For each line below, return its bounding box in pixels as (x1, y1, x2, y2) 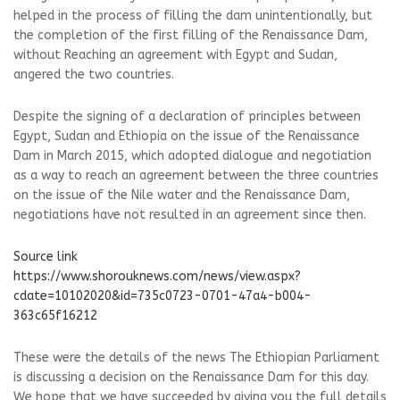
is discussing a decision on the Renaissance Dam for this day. (13, 370, 369, 385)
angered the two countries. (13, 67, 174, 82)
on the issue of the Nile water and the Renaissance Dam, (13, 187, 350, 203)
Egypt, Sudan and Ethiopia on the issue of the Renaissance (13, 129, 360, 144)
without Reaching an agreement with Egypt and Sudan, (13, 47, 337, 62)
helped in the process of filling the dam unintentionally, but (13, 8, 372, 23)
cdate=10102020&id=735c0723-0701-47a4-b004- (13, 288, 312, 304)
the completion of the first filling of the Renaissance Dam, (13, 28, 368, 43)
